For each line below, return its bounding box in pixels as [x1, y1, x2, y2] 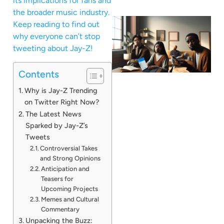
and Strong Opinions [40, 154, 101, 162]
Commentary [41, 205, 80, 213]
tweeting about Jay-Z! [13, 43, 93, 53]
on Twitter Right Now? [24, 97, 99, 106]
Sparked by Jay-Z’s [25, 120, 88, 130]
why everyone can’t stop [13, 31, 100, 41]
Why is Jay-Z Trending [24, 85, 97, 95]
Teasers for [41, 174, 74, 182]
